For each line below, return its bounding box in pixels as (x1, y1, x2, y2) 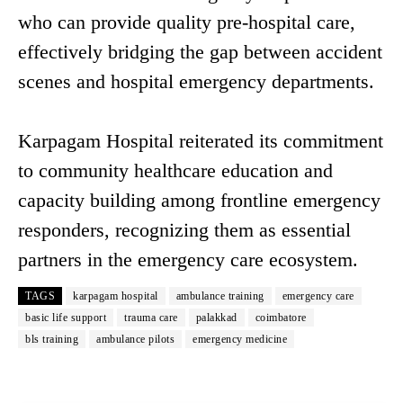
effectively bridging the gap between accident (18, 40, 382, 64)
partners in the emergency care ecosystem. (18, 248, 358, 272)
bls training (25, 333, 78, 346)
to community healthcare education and (18, 159, 333, 183)
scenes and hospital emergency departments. (18, 70, 374, 94)
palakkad (195, 311, 237, 325)
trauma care (124, 311, 178, 325)
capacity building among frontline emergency (18, 189, 381, 212)
